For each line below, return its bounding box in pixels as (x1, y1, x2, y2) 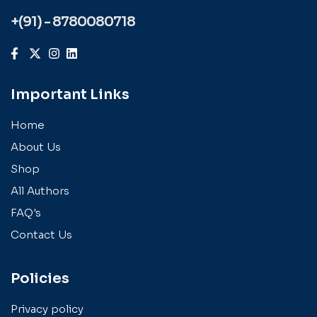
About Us (11, 139, 61, 154)
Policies (11, 269, 69, 287)
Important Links (11, 85, 129, 103)
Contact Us (11, 227, 72, 241)
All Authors (11, 183, 69, 197)
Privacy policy (11, 301, 83, 316)
